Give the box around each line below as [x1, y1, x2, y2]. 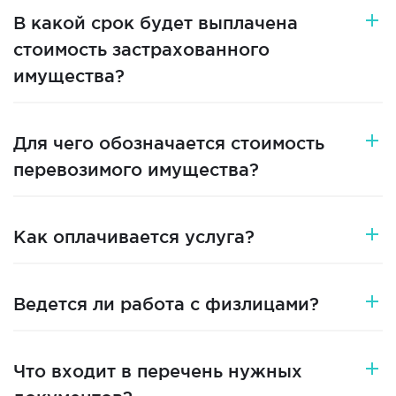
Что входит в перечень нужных [13, 362, 302, 381]
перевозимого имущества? [13, 160, 259, 179]
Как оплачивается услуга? [13, 227, 255, 247]
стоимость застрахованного [13, 40, 270, 59]
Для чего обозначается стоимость [13, 133, 324, 153]
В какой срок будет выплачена [13, 13, 298, 33]
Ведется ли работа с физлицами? [13, 294, 319, 314]
